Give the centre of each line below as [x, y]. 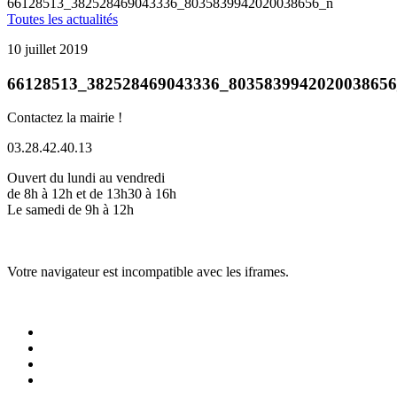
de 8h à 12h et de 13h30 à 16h [92, 194]
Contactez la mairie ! [65, 118]
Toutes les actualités [62, 19]
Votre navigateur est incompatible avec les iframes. [148, 272]
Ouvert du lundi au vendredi [86, 178]
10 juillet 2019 [47, 49]
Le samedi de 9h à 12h [70, 210]
